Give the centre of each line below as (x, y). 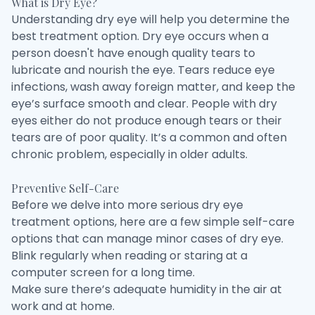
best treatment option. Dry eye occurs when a (140, 36)
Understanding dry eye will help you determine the (150, 19)
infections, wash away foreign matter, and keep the (153, 87)
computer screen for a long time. (103, 272)
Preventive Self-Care (65, 188)
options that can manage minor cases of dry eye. (147, 239)
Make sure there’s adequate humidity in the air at (147, 289)
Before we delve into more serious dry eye (127, 205)
